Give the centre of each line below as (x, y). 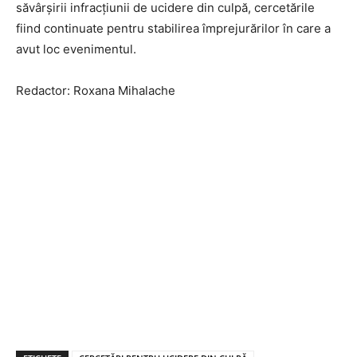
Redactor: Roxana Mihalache (96, 90)
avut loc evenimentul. (76, 49)
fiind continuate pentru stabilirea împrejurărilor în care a (173, 28)
